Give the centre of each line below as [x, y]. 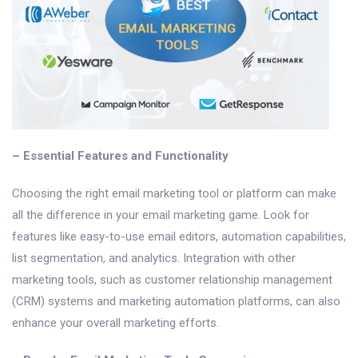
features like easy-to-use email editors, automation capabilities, [179, 236]
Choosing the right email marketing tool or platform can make [174, 193]
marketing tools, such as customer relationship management [172, 279]
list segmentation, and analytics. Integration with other [154, 258]
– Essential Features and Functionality [120, 155]
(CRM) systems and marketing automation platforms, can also [176, 301]
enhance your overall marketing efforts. [115, 322]
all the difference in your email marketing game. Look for [161, 215]
